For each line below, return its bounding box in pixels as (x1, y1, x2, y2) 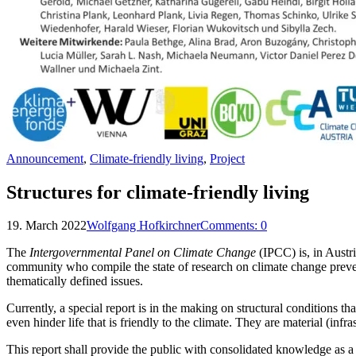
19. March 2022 (6, 219, 87, 233)
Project (210, 151, 245, 165)
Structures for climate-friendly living (6, 181, 309, 203)
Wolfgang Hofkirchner (87, 219, 200, 233)
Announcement (6, 151, 83, 165)
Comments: (200, 219, 261, 233)
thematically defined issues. (6, 274, 143, 288)
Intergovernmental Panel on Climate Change (29, 246, 256, 260)
